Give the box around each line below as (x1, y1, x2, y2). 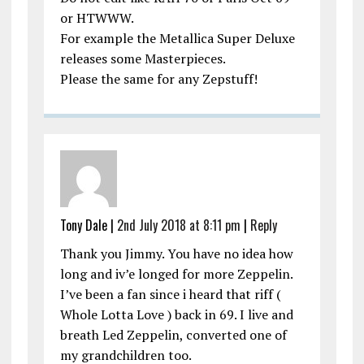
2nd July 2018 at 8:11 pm (116, 215, 240, 236)
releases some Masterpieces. (59, 50, 226, 68)
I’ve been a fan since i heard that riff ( (59, 285, 281, 304)
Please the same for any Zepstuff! (59, 70, 258, 89)
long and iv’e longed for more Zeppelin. (59, 265, 292, 284)
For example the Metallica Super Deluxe (59, 29, 295, 48)
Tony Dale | (59, 215, 117, 236)
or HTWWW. (59, 9, 134, 28)
